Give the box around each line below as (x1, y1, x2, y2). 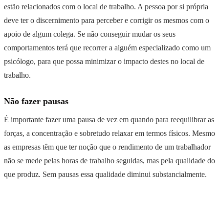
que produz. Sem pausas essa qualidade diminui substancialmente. (4, 170, 207, 178)
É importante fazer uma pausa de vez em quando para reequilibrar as (4, 115, 214, 124)
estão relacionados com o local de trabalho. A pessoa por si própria (4, 2, 208, 11)
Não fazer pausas (4, 96, 68, 106)
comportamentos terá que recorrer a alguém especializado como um (4, 43, 211, 52)
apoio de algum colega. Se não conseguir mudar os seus (4, 29, 175, 38)
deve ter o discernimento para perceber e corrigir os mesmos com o (4, 16, 209, 24)
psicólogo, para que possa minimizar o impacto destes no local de (4, 57, 204, 66)
